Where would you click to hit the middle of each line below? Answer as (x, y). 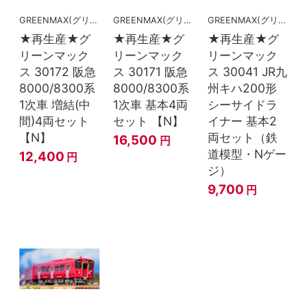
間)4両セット (54, 121)
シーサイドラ (242, 105)
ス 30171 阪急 (151, 72)
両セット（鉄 (242, 138)
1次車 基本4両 (151, 105)
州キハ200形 (242, 88)
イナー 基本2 (242, 121)
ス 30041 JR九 (247, 72)
